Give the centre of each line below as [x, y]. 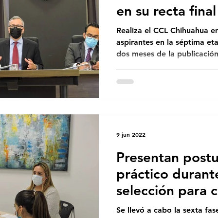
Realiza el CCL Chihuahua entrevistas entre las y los [130, 30]
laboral [138, 207]
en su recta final [166, 10]
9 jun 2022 [131, 134]
